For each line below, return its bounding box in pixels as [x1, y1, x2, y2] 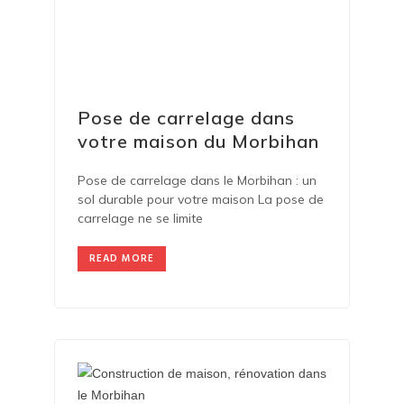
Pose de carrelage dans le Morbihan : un [78, 171, 317, 188]
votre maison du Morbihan [78, 129, 319, 152]
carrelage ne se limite [78, 209, 203, 226]
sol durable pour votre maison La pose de [78, 190, 324, 207]
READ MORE [89, 250, 154, 267]
